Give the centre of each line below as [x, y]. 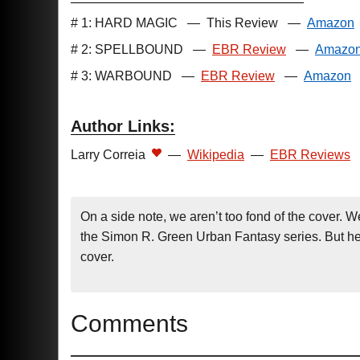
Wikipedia [216, 155]
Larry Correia [108, 155]
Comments [129, 323]
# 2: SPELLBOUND [127, 49]
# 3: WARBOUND [121, 76]
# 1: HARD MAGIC [124, 23]
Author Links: [123, 126]
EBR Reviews [310, 155]
